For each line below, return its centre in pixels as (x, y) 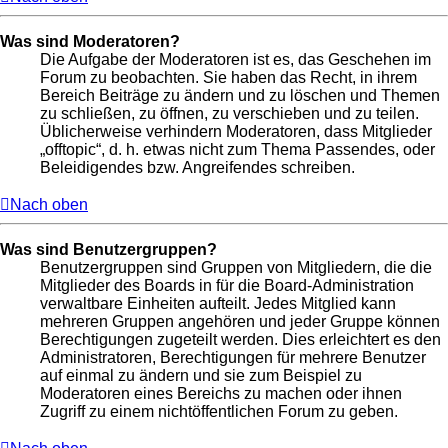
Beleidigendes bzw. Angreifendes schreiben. (197, 167)
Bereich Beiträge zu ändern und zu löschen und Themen (240, 95)
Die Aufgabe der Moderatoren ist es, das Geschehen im (235, 59)
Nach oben (49, 204)
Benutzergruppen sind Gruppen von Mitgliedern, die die (236, 267)
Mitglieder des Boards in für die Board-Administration (227, 285)
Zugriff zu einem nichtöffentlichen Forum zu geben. (219, 411)
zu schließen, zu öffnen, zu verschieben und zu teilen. (229, 113)
